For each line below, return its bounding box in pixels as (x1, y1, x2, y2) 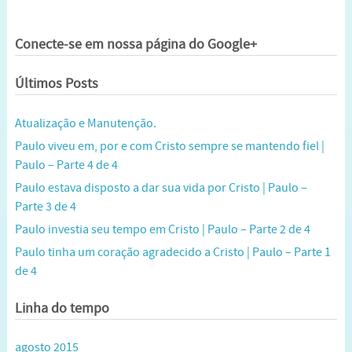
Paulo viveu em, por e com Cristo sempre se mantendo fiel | (14, 138, 324, 153)
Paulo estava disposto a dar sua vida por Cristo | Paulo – (14, 180, 307, 195)
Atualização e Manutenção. (14, 115, 156, 130)
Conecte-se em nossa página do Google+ (14, 36, 257, 53)
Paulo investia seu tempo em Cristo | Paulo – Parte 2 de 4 (14, 222, 310, 236)
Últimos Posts (14, 76, 98, 93)
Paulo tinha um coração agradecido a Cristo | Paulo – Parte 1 (14, 244, 331, 259)
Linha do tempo (14, 301, 109, 317)
